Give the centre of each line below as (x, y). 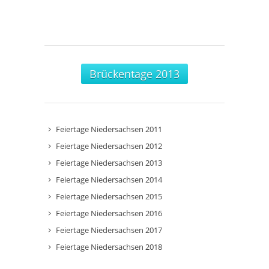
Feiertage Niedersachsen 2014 (109, 180)
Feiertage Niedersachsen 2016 (109, 213)
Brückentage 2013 (134, 74)
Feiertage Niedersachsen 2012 (109, 146)
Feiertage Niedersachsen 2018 (109, 247)
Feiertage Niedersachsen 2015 (109, 196)
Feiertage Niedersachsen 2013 (109, 163)
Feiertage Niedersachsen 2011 (109, 129)
